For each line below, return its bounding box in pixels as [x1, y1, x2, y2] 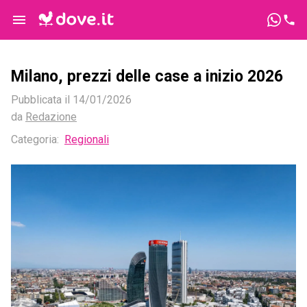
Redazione [25, 110, 77, 124]
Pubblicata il [11, 93, 73, 107]
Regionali [64, 133, 109, 147]
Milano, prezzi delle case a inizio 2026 [11, 67, 283, 86]
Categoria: [11, 133, 59, 147]
